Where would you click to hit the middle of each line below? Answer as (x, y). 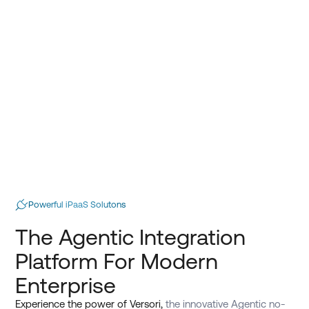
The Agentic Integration (131, 237)
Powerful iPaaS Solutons (77, 204)
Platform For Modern (117, 261)
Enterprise (66, 286)
